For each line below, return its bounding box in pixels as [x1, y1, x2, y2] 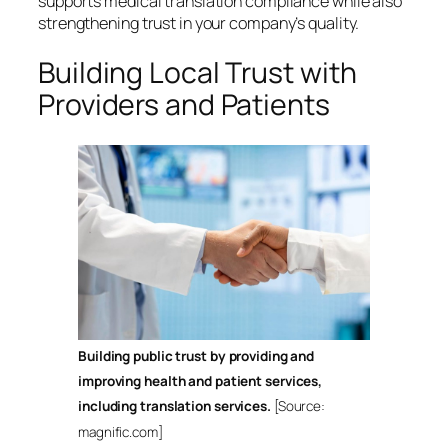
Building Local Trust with [38, 53, 357, 93]
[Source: [273, 397, 326, 416]
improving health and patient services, [78, 372, 323, 391]
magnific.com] [78, 422, 163, 441]
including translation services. [78, 397, 274, 416]
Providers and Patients [38, 85, 330, 125]
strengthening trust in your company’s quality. [38, 11, 360, 34]
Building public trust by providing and [78, 347, 315, 366]
